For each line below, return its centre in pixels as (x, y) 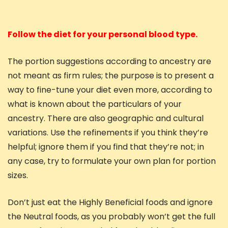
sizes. (18, 175)
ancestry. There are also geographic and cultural (106, 118)
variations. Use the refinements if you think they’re (108, 132)
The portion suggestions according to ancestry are (109, 61)
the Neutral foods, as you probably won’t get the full (111, 216)
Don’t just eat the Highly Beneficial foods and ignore (110, 202)
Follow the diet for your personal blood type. (103, 34)
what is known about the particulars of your (95, 104)
